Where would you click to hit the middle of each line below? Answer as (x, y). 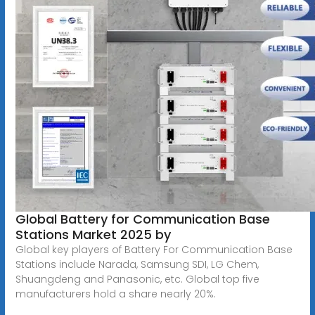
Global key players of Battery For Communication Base (154, 249)
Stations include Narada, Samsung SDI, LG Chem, (137, 264)
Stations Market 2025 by (93, 234)
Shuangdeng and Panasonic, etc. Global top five (137, 279)
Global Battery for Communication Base (142, 219)
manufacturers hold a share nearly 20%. (115, 294)
